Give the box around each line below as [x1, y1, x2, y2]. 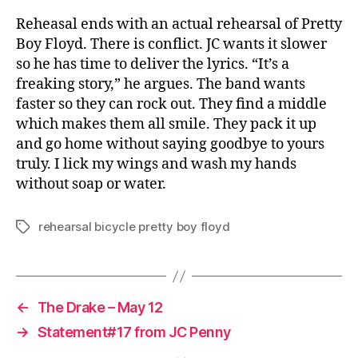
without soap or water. [16, 175, 166, 193]
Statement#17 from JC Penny [37, 324, 231, 340]
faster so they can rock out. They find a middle [16, 95, 327, 113]
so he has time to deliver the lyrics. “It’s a [16, 55, 289, 74]
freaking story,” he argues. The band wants [16, 75, 305, 93]
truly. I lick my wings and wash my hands [16, 155, 296, 173]
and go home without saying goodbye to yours [16, 135, 324, 153]
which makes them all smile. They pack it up [16, 115, 316, 133]
